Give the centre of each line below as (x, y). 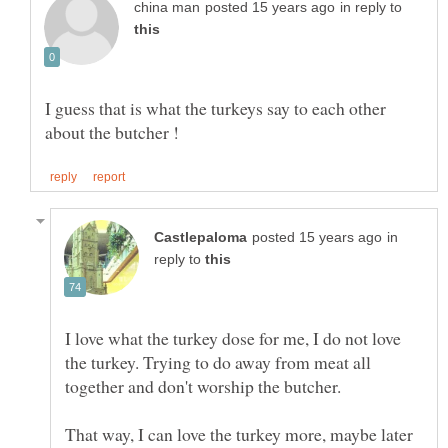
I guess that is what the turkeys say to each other (215, 108)
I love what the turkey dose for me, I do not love (233, 338)
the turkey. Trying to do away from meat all (218, 362)
